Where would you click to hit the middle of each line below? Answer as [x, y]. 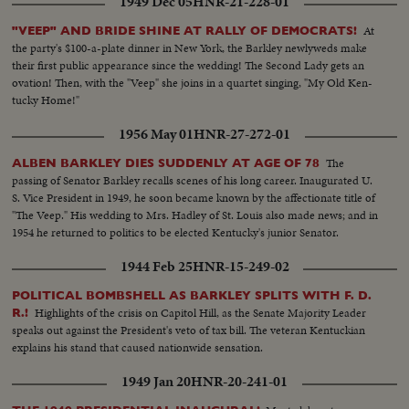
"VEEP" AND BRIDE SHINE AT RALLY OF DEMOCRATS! [185, 30]
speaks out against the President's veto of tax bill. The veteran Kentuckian [189, 330]
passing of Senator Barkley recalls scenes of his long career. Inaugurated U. [193, 180]
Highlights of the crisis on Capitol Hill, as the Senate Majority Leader [201, 312]
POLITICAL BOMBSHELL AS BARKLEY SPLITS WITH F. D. [192, 295]
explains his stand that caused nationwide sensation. [138, 347]
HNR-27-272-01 [242, 134]
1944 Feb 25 [156, 266]
